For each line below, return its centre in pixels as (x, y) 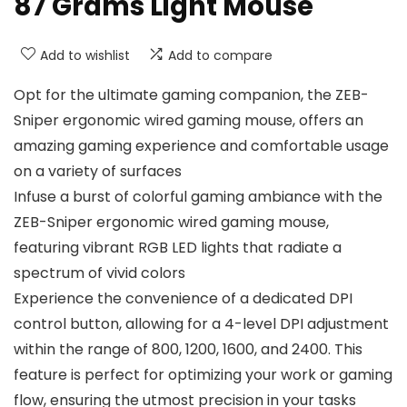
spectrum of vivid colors (99, 273)
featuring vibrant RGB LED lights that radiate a (178, 248)
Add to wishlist (85, 56)
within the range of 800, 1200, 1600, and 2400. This (188, 350)
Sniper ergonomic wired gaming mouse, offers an (189, 121)
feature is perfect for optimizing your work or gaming (203, 375)
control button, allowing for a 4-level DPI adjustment (201, 324)
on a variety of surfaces (98, 172)
